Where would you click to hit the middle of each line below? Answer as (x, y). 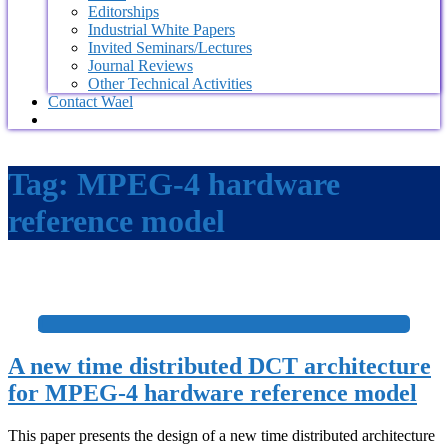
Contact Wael (90, 101)
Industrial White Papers (161, 29)
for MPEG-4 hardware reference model (212, 393)
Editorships (123, 11)
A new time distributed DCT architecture (219, 366)
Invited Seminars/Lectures (170, 47)
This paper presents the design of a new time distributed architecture (221, 435)
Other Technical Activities (170, 83)
